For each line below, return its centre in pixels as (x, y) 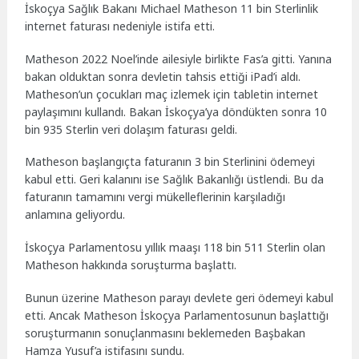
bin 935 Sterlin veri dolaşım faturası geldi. (131, 129)
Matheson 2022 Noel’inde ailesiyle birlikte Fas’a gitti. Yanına (179, 58)
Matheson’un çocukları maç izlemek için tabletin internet (172, 94)
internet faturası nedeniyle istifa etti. (120, 26)
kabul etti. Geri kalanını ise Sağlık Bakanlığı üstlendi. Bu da (175, 179)
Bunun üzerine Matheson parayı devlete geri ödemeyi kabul (179, 297)
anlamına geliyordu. (75, 215)
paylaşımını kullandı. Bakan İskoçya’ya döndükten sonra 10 (176, 111)
